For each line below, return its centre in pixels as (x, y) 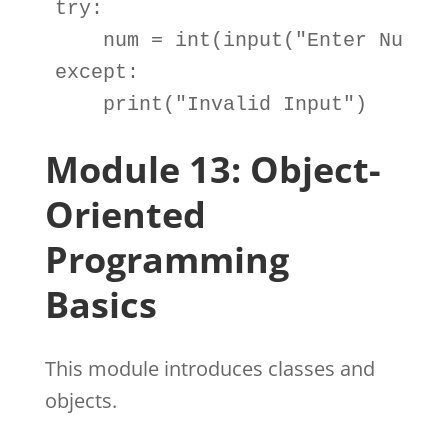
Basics (100, 304)
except (90, 72)
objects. (80, 400)
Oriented (125, 214)
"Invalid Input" (264, 104)
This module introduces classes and (209, 368)
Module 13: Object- (212, 169)
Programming (166, 259)
